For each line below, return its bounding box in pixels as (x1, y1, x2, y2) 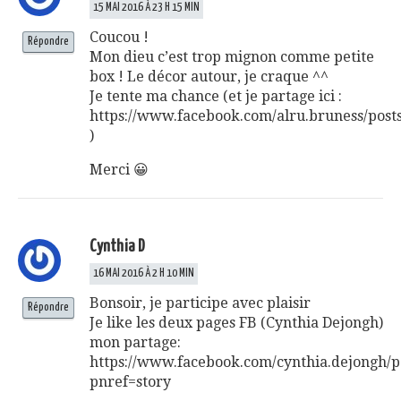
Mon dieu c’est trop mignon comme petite (90, 47, 374, 65)
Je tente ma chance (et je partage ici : (90, 87, 342, 105)
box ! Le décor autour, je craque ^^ (90, 67, 328, 85)
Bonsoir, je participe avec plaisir (90, 294, 311, 311)
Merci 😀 (90, 160, 149, 178)
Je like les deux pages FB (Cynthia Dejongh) (90, 313, 383, 331)
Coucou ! (90, 28, 149, 46)
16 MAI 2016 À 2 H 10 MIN (93, 267, 194, 279)
